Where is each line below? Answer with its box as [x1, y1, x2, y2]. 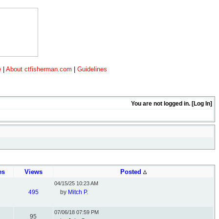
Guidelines [77, 66, 107, 73]
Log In [194, 100, 210, 107]
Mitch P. [68, 189, 88, 196]
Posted [120, 168, 143, 175]
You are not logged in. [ [131, 100, 194, 107]
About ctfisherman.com [6, 66, 72, 73]
